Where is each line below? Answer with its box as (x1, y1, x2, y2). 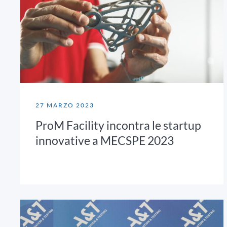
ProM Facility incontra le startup (35, 118, 201, 132)
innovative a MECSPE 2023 (35, 133, 174, 147)
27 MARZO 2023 (35, 101, 94, 109)
